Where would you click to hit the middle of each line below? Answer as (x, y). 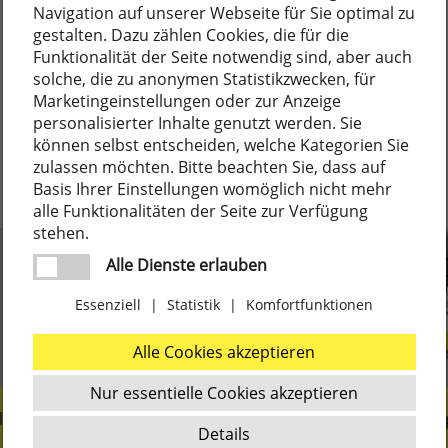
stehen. (60, 232)
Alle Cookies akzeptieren (224, 351)
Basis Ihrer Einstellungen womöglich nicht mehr (212, 188)
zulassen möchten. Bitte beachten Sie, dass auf (208, 166)
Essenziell (108, 304)
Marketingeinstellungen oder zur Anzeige (186, 100)
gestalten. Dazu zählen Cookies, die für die (190, 34)
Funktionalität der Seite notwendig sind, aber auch (222, 56)
